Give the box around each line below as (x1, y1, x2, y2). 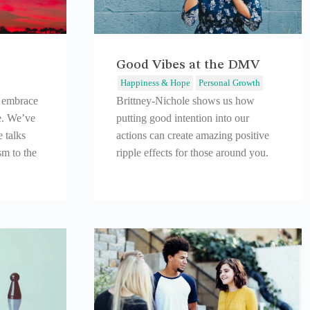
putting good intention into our (116, 112, 249, 125)
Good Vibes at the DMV (116, 58, 259, 73)
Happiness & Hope (120, 77, 190, 89)
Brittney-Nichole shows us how (116, 95, 255, 107)
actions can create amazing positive (116, 129, 269, 142)
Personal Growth (199, 77, 260, 89)
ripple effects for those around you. (116, 147, 268, 159)
